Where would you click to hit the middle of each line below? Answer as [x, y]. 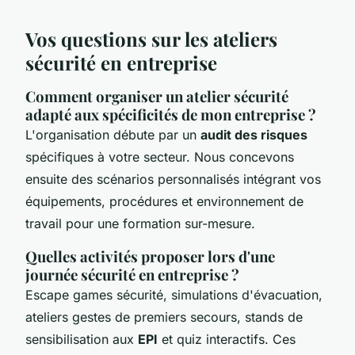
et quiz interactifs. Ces [227, 339]
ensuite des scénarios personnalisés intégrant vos [173, 179]
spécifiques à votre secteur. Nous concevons [160, 157]
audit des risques [254, 134]
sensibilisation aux [82, 339]
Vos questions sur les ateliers [151, 38]
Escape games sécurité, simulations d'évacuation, [174, 294]
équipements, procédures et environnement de [164, 201]
